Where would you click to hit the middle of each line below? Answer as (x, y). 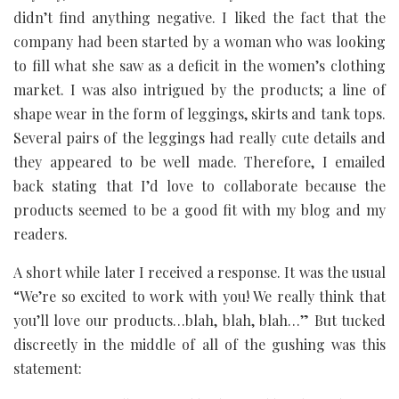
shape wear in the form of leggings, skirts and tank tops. (199, 113)
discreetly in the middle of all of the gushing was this (199, 344)
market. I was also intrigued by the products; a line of (199, 89)
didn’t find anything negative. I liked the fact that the (199, 17)
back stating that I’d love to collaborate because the (199, 185)
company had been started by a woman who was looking (199, 41)
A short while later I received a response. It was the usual (199, 272)
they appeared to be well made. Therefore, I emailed (199, 161)
